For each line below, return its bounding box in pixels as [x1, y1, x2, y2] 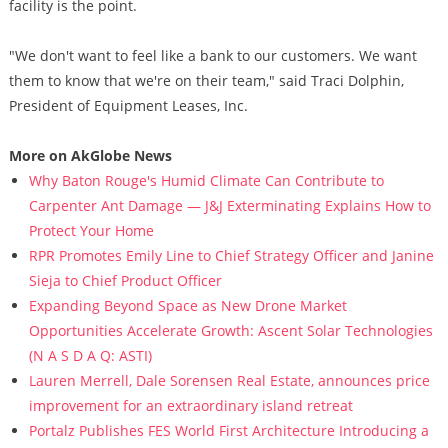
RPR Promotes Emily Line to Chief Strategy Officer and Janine [28, 246, 434, 265]
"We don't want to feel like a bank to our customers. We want [8, 46, 417, 65]
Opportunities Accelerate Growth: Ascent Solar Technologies [28, 321, 433, 340]
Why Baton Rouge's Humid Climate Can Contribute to [28, 171, 384, 190]
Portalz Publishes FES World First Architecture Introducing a [28, 421, 429, 440]
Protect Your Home [28, 221, 154, 240]
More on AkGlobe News [8, 146, 172, 165]
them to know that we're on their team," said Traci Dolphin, [8, 71, 404, 90]
